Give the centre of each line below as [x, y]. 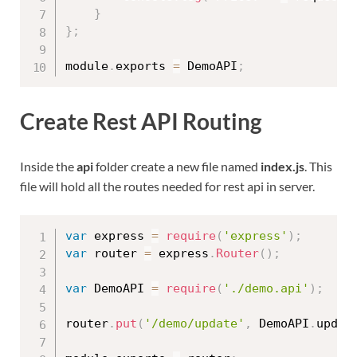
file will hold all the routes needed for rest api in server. [167, 186]
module [87, 67]
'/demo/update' [194, 323]
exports [144, 67]
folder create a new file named [177, 166]
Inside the [48, 166]
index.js [282, 166]
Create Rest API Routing [141, 122]
